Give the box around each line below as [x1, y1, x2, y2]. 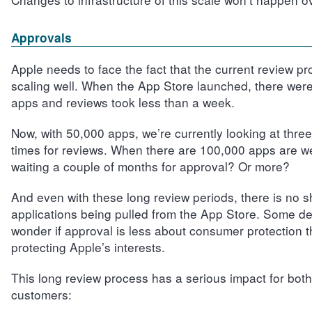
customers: [10, 286, 72, 303]
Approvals [10, 29, 72, 46]
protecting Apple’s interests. [10, 238, 165, 256]
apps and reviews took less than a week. [10, 93, 235, 111]
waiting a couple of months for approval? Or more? [10, 157, 290, 175]
